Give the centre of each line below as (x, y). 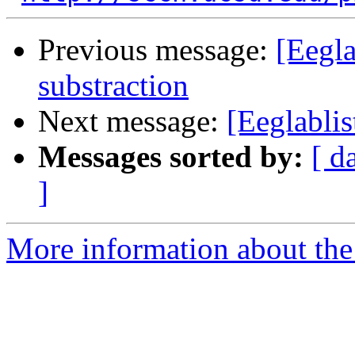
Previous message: (157, 50)
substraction (113, 86)
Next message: (132, 121)
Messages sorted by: (171, 157)
